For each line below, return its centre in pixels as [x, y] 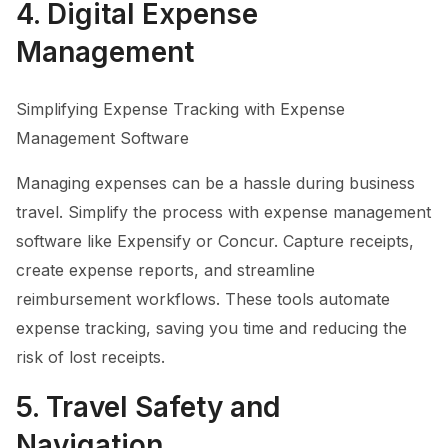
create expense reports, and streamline [165, 270]
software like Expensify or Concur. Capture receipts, [215, 241]
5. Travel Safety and [148, 407]
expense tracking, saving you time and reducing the [211, 328]
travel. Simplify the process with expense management [223, 212]
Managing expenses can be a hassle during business [215, 183]
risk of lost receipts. [90, 357]
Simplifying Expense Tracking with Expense [180, 109]
